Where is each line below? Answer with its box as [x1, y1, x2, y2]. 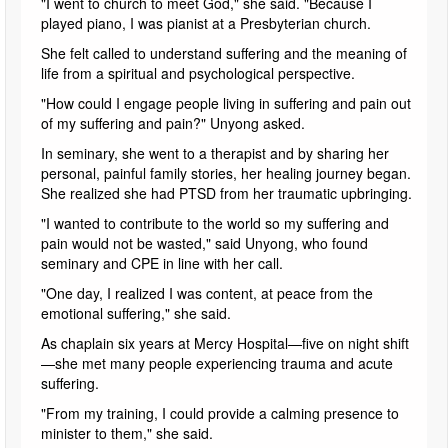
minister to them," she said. [41, 422, 217, 443]
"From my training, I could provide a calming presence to [41, 402, 399, 423]
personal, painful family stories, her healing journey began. [41, 162, 411, 183]
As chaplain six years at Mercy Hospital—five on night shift [41, 332, 409, 353]
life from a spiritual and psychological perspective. [41, 62, 355, 83]
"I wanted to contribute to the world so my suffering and [41, 212, 389, 233]
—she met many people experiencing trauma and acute [41, 352, 393, 373]
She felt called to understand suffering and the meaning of [41, 42, 407, 63]
